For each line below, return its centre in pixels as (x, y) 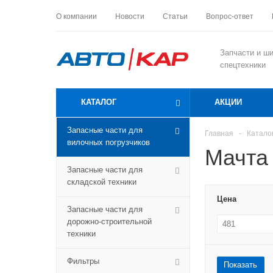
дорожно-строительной (109, 222)
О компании (76, 17)
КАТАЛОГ (99, 102)
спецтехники (243, 65)
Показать (240, 265)
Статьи (175, 17)
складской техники (102, 182)
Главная (219, 133)
